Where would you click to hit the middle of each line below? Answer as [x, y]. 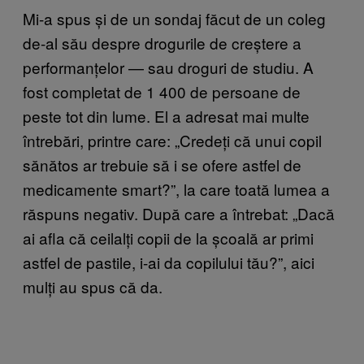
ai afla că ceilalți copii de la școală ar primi [168, 237]
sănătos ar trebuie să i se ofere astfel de [162, 164]
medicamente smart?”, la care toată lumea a [176, 188]
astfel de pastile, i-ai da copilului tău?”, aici [169, 262]
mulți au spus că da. [93, 286]
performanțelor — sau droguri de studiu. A [168, 67]
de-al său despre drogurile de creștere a [162, 42]
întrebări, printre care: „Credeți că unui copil [172, 140]
